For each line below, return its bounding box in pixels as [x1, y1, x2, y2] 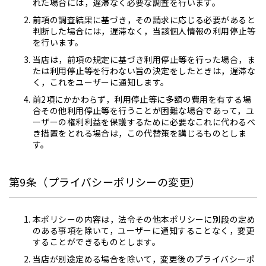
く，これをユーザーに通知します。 [33, 76, 169, 88]
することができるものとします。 [33, 236, 161, 248]
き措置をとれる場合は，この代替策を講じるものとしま [33, 127, 247, 139]
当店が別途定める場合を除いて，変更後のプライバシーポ [33, 253, 255, 265]
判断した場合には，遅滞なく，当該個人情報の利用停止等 [33, 25, 255, 37]
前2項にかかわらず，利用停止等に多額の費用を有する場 [33, 93, 251, 105]
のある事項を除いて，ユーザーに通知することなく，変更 [33, 224, 255, 236]
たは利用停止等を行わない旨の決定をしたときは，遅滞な [33, 65, 255, 77]
